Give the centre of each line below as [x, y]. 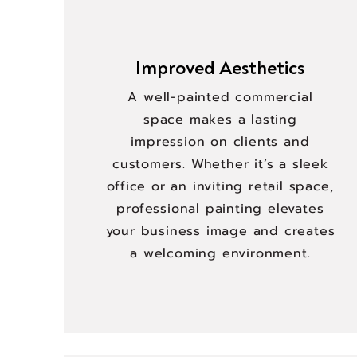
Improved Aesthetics [220, 68]
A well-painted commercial [220, 97]
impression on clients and [220, 142]
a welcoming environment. [220, 253]
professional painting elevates [220, 209]
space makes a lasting [220, 120]
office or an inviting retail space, [220, 186]
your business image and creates [220, 231]
